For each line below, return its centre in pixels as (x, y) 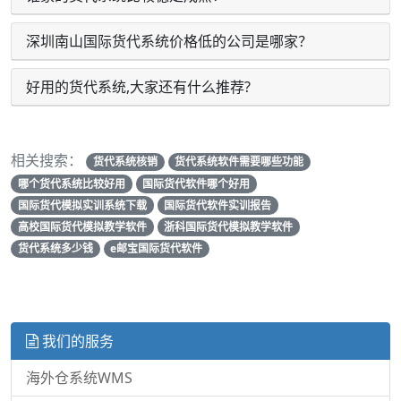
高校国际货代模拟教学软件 (82, 226)
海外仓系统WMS (79, 377)
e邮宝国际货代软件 (157, 248)
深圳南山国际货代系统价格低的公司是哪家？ (169, 41)
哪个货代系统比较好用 (71, 183)
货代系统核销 (125, 162)
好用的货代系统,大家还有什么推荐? (138, 87)
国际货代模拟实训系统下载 (82, 205)
